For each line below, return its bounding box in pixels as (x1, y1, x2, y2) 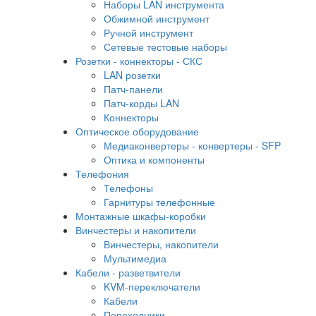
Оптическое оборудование (75, 124, 199, 139)
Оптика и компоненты (104, 152, 205, 167)
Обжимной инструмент (104, 11, 209, 26)
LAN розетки (104, 68, 161, 83)
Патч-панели (104, 82, 163, 97)
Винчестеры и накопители (75, 223, 196, 238)
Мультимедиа (104, 251, 166, 266)
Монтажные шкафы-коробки (75, 209, 206, 224)
